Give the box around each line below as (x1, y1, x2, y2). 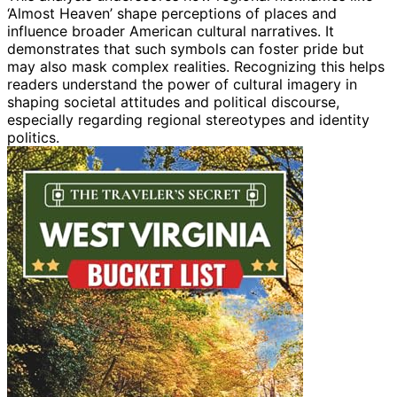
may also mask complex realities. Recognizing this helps (7, 57, 385, 75)
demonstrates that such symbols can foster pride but (7, 39, 364, 58)
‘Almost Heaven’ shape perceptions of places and (7, 4, 337, 22)
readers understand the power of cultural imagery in (7, 74, 357, 93)
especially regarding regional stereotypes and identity (7, 110, 370, 128)
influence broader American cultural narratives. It (7, 21, 334, 40)
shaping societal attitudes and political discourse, (7, 92, 339, 111)
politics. (7, 128, 59, 146)
